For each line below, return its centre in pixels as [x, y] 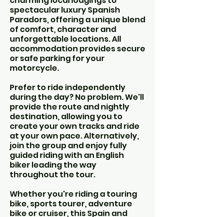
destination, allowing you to [66, 116]
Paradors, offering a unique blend [77, 20]
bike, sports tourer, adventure [71, 204]
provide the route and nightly [70, 107]
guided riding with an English [67, 155]
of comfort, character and [63, 29]
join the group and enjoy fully [68, 146]
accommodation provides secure [77, 49]
